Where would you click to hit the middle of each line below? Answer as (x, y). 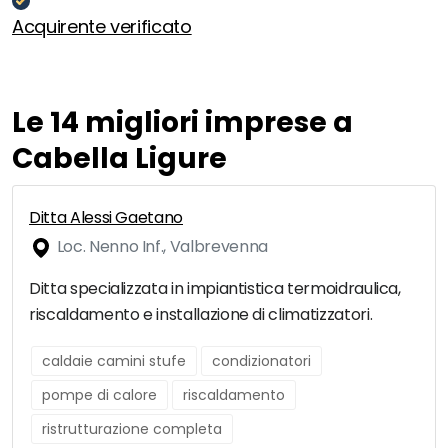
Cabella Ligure (119, 159)
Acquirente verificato (102, 27)
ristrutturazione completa (132, 429)
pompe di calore (99, 395)
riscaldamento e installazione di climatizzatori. (201, 315)
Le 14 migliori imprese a (182, 123)
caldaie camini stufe (114, 361)
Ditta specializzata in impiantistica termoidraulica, (215, 289)
